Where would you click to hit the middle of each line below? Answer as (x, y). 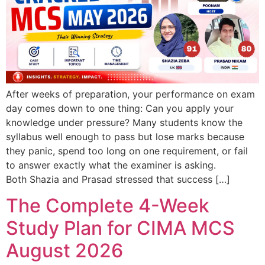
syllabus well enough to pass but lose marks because (125, 136)
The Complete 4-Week (108, 206)
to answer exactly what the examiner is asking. (111, 165)
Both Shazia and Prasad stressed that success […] (118, 179)
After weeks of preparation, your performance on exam (130, 94)
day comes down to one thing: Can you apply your (120, 108)
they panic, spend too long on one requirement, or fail (127, 151)
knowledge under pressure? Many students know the (124, 122)
